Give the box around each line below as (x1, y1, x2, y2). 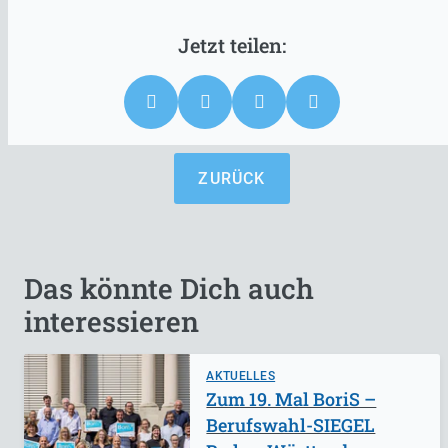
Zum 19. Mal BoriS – (206, 386, 377, 411)
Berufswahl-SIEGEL (206, 412, 376, 437)
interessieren (24, 302, 199, 340)
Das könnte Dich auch (24, 269, 314, 307)
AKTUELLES (206, 368, 276, 383)
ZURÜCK (198, 168, 266, 188)
